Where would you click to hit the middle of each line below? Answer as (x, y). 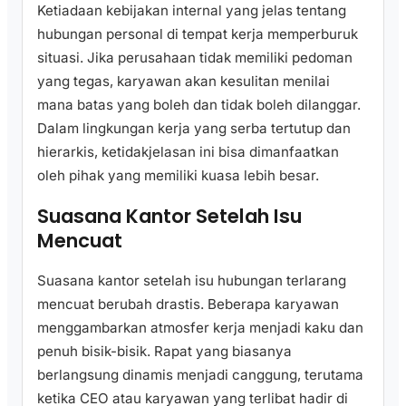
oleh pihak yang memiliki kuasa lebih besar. (178, 176)
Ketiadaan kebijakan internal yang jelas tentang (192, 11)
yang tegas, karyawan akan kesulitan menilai (184, 82)
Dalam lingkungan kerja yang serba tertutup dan (194, 129)
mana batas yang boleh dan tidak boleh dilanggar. (199, 105)
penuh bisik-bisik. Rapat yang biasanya (164, 351)
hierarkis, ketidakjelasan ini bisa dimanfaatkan (188, 152)
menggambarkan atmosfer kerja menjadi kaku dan (200, 327)
